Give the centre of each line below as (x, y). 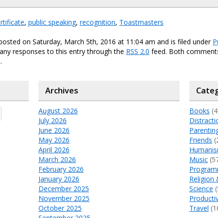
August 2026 (58, 111)
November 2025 (64, 198)
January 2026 (59, 179)
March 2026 (57, 159)
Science (201, 189)
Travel (199, 208)
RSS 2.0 (138, 51)
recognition (98, 22)
